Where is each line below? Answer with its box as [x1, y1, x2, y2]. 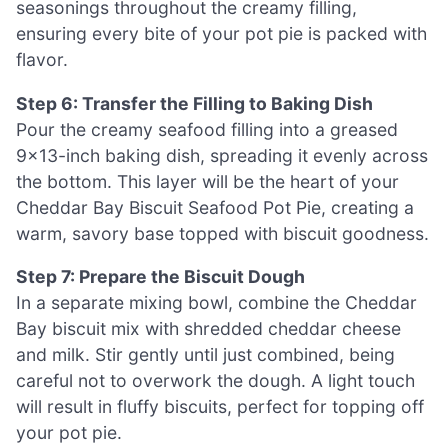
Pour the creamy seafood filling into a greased [16, 118, 398, 140]
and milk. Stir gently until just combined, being [16, 344, 395, 366]
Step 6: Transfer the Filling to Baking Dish [16, 92, 373, 114]
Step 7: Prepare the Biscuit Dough [16, 266, 305, 288]
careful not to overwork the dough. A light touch [16, 370, 415, 392]
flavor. [16, 49, 68, 71]
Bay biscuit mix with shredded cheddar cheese [16, 318, 401, 340]
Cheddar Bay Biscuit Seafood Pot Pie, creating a [16, 196, 414, 218]
